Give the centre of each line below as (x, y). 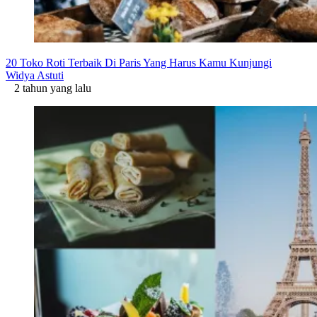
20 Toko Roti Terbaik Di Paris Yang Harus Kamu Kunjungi (139, 62)
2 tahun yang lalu (48, 88)
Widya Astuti (35, 75)
